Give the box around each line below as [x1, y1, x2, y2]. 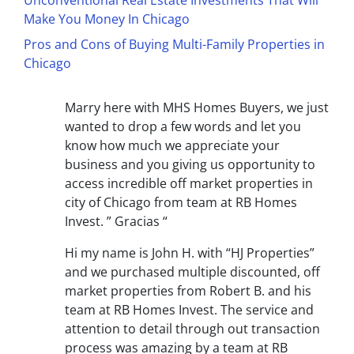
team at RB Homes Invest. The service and [65, 301, 314, 319]
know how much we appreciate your [65, 137, 280, 155]
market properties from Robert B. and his [65, 282, 311, 300]
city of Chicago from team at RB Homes [65, 194, 297, 212]
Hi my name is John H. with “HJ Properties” [65, 244, 314, 262]
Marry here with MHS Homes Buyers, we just [65, 99, 329, 117]
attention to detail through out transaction [65, 320, 320, 338]
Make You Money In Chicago [24, 10, 190, 28]
